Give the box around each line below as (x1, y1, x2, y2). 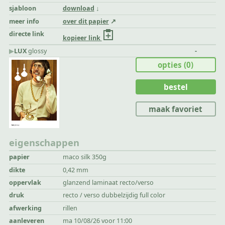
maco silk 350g (62, 153, 106, 162)
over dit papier (62, 17, 109, 26)
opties (158, 60, 184, 70)
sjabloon (9, 4, 37, 13)
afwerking (9, 203, 42, 212)
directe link (9, 29, 45, 38)
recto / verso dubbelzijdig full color (62, 191, 165, 200)
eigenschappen (9, 136, 80, 149)
